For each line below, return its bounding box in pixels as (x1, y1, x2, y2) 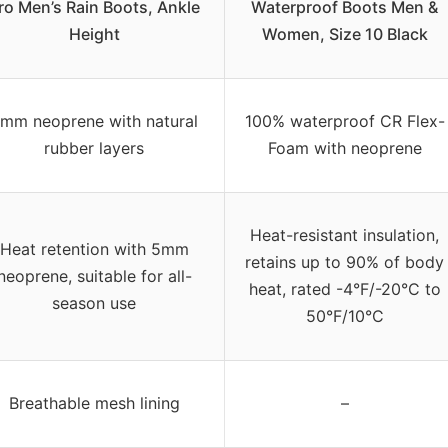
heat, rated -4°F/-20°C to (248, 278, 441, 299)
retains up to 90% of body (245, 251, 444, 272)
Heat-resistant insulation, (250, 224, 439, 245)
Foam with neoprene (267, 137, 422, 158)
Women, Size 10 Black (261, 23, 428, 44)
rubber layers (44, 137, 144, 158)
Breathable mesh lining (8, 392, 180, 413)
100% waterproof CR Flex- (244, 110, 445, 131)
